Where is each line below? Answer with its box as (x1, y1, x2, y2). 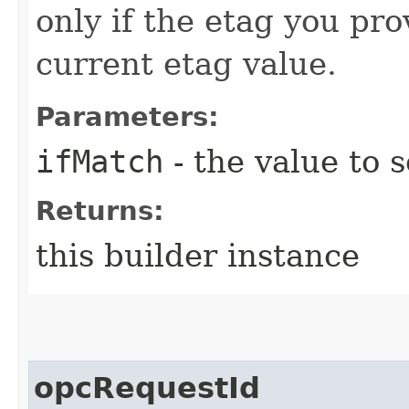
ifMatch (36, 142, 163, 180)
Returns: (36, 194, 164, 226)
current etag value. (36, 45, 337, 82)
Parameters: (36, 100, 219, 132)
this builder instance (36, 236, 360, 274)
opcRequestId (34, 371, 260, 404)
